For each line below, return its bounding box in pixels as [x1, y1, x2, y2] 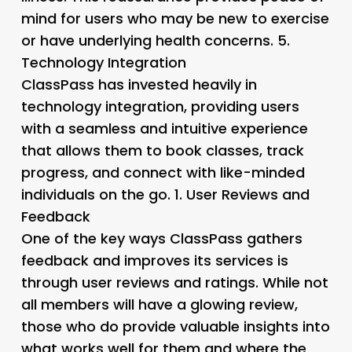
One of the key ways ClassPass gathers [20, 228, 302, 248]
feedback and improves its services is [20, 250, 288, 270]
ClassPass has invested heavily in [20, 74, 257, 94]
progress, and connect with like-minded [20, 162, 305, 182]
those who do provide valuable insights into [20, 316, 330, 336]
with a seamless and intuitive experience [20, 118, 308, 138]
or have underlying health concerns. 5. [20, 30, 290, 50]
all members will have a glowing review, [20, 294, 298, 314]
